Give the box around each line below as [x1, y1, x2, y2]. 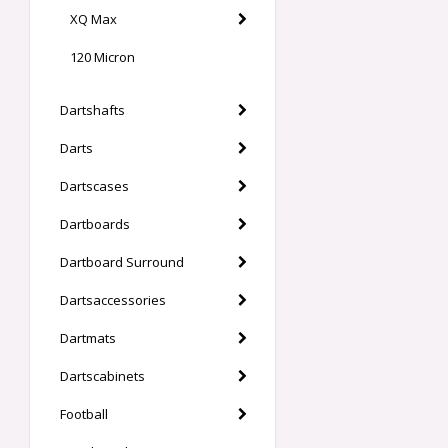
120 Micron [70, 48, 135, 66]
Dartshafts [60, 101, 125, 119]
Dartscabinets [60, 367, 145, 385]
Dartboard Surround [60, 253, 184, 271]
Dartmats [60, 329, 116, 347]
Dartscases [60, 177, 129, 195]
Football [60, 405, 108, 423]
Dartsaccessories [60, 291, 166, 309]
